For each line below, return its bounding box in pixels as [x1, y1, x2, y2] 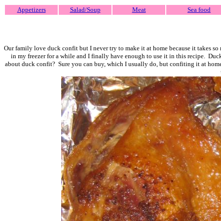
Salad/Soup [70, 6, 101, 13]
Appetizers [17, 6, 46, 13]
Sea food [187, 6, 211, 13]
